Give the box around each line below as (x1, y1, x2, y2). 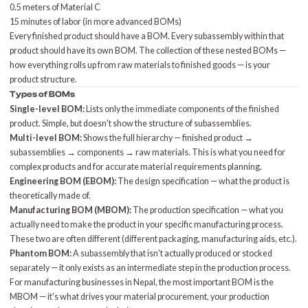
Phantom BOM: (10, 248, 72, 258)
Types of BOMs (10, 89, 76, 99)
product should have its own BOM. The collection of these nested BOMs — (10, 45, 287, 56)
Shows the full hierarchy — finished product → (82, 133, 254, 143)
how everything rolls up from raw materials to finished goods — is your (10, 60, 271, 70)
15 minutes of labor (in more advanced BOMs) (10, 16, 182, 27)
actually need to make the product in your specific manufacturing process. (10, 219, 284, 230)
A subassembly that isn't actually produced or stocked (71, 248, 273, 258)
